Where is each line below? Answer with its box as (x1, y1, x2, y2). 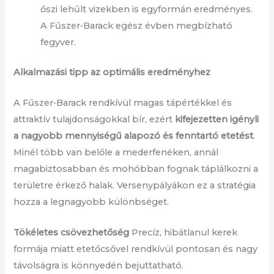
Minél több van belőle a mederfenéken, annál (13, 147, 219, 158)
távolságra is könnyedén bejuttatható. (13, 260, 184, 272)
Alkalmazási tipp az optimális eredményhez (13, 66, 211, 78)
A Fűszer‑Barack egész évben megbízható (40, 20, 233, 31)
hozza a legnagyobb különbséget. (13, 196, 169, 208)
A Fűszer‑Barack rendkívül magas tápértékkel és (13, 97, 232, 109)
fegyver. (40, 36, 76, 48)
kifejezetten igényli (175, 114, 259, 125)
